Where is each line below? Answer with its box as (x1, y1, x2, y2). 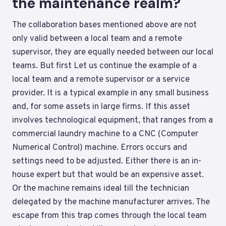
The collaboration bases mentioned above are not (12, 19, 197, 31)
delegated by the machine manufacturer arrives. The (12, 196, 210, 208)
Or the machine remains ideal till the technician (12, 183, 189, 194)
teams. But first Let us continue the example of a (12, 60, 197, 72)
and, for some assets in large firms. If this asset (12, 101, 190, 112)
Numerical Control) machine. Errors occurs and (12, 142, 187, 153)
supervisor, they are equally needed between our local (12, 46, 213, 58)
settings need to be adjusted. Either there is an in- (12, 155, 201, 167)
